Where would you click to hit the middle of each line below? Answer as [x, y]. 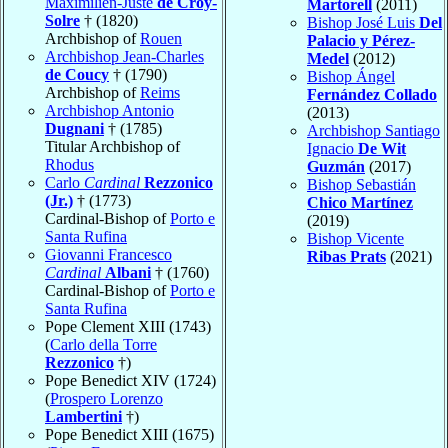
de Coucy [77, 75]
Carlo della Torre [103, 345]
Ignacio [332, 149]
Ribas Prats [346, 257]
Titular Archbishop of [112, 147]
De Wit [382, 149]
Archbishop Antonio [109, 111]
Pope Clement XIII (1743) [128, 327]
